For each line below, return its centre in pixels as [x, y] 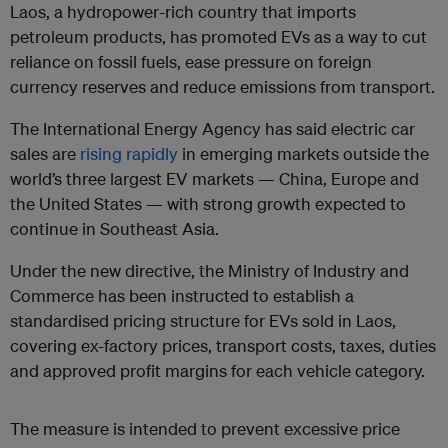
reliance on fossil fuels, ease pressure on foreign [191, 62]
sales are [45, 154]
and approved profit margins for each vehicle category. [217, 371]
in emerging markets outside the [303, 154]
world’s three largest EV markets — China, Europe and [214, 179]
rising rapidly [129, 154]
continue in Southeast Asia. [114, 229]
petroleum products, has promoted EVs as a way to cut [218, 37]
